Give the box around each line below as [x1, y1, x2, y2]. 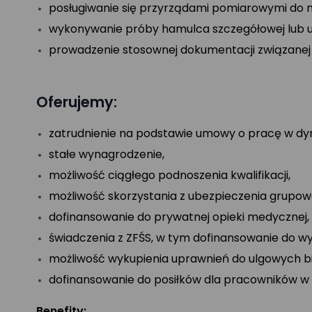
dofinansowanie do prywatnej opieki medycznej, [49, 209, 309, 225]
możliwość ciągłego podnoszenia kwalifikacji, [49, 167, 290, 183]
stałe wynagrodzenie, [49, 146, 164, 162]
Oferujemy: [36, 92, 117, 112]
